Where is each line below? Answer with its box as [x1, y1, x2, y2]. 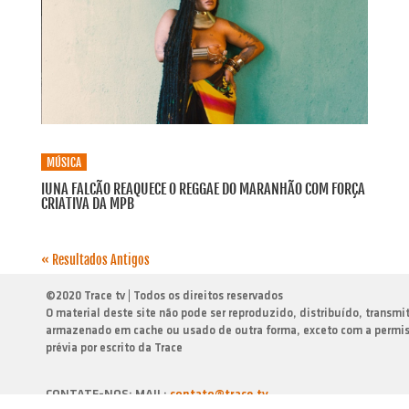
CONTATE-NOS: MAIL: [46, 387, 170, 402]
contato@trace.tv [170, 387, 268, 402]
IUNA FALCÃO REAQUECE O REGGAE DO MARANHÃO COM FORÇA [40, 179, 365, 198]
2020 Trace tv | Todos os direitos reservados [56, 289, 283, 302]
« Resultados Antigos [40, 251, 150, 267]
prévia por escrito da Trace [46, 341, 183, 354]
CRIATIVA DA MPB [40, 194, 134, 213]
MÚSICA [46, 154, 81, 170]
